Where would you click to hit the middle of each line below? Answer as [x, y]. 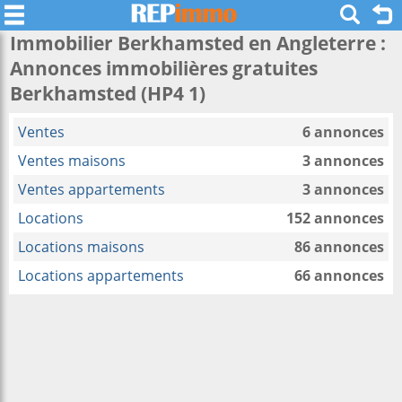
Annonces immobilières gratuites [164, 68]
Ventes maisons [72, 161]
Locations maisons [81, 247]
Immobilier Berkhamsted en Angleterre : [198, 43]
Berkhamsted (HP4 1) [108, 93]
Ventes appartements [92, 189]
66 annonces [339, 275]
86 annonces [339, 247]
